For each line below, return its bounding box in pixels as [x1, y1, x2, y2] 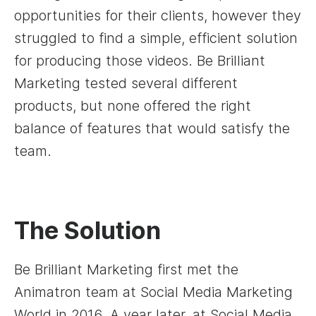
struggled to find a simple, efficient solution [14, 30, 298, 47]
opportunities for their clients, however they [14, 7, 301, 25]
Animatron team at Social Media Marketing [14, 284, 293, 301]
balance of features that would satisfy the [14, 120, 290, 138]
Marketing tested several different [14, 75, 238, 92]
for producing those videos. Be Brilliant [14, 52, 265, 70]
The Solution [14, 216, 161, 245]
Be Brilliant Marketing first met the [14, 261, 238, 279]
